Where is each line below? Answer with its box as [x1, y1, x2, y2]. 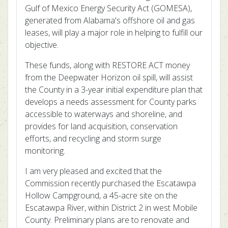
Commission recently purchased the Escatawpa [25, 178, 196, 189]
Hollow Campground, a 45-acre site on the [25, 190, 178, 201]
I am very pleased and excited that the [25, 165, 162, 177]
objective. [25, 39, 59, 50]
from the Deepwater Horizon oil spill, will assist [25, 72, 193, 83]
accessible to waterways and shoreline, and [25, 108, 182, 120]
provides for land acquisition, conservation [25, 121, 178, 132]
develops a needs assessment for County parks [25, 96, 196, 107]
